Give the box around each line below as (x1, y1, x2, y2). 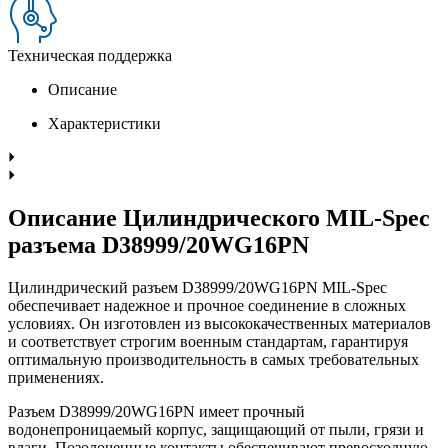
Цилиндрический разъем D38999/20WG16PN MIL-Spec (8, 278, 387, 296)
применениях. (8, 368, 104, 386)
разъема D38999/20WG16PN (8, 231, 309, 258)
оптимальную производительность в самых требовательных (8, 350, 419, 368)
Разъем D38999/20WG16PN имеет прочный (8, 402, 305, 420)
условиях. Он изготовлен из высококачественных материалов (8, 314, 431, 332)
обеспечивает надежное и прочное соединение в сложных (8, 296, 406, 314)
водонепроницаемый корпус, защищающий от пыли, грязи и (8, 420, 424, 438)
